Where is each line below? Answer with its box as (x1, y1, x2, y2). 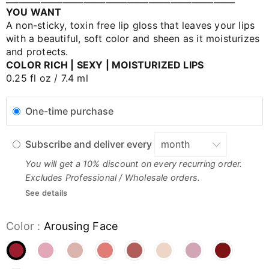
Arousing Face (43, 220, 118, 232)
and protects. (6, 46, 68, 58)
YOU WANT (6, 6, 62, 18)
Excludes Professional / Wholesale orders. (25, 172, 201, 183)
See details (25, 189, 68, 198)
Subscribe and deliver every (25, 138, 154, 151)
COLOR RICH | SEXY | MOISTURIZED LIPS (6, 59, 204, 71)
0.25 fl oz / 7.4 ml (6, 72, 88, 84)
